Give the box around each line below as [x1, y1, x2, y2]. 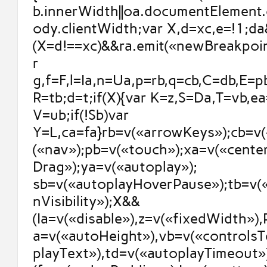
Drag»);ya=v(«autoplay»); [32, 158, 197, 176]
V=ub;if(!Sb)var [32, 106, 129, 124]
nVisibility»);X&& [32, 193, 140, 210]
